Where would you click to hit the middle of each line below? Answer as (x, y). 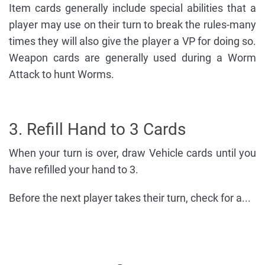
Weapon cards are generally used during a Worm (132, 57)
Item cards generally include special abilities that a (132, 8)
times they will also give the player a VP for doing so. (132, 41)
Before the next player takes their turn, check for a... (130, 198)
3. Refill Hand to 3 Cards (97, 129)
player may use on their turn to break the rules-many (132, 24)
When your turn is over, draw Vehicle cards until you (132, 153)
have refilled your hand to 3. (74, 169)
